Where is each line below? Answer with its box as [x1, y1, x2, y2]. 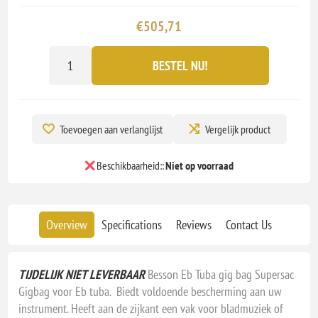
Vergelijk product [205, 121, 270, 136]
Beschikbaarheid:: [96, 158, 164, 173]
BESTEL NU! [153, 57, 208, 74]
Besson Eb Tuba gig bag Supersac [145, 266, 295, 283]
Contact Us [226, 216, 272, 234]
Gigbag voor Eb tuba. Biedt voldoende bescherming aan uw [18, 283, 283, 300]
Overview [46, 216, 87, 234]
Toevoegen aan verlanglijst [59, 121, 163, 136]
